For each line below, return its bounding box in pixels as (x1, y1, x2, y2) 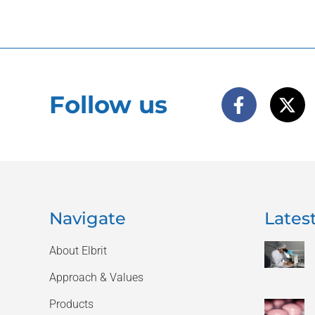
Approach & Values (49, 271, 143, 284)
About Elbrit (49, 244, 107, 257)
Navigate (49, 208, 126, 229)
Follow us (49, 90, 167, 120)
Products (49, 297, 94, 311)
